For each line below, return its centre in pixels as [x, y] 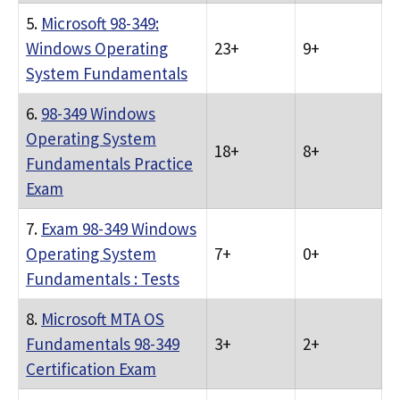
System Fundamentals [107, 73]
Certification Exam [91, 369]
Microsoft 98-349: [100, 23]
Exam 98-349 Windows [119, 229]
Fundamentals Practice [109, 163]
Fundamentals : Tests [103, 279]
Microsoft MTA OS [103, 319]
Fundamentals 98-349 [103, 344]
